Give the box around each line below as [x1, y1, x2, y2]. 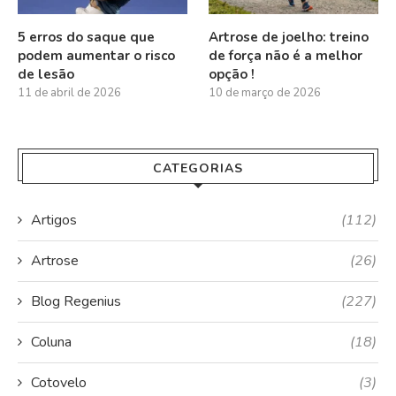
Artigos [31, 209, 77, 230]
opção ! [209, 65, 255, 83]
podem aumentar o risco [18, 46, 175, 65]
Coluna [31, 331, 72, 352]
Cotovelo [31, 372, 87, 392]
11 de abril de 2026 [18, 84, 121, 101]
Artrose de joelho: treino [209, 27, 369, 46]
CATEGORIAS [153, 159, 243, 177]
